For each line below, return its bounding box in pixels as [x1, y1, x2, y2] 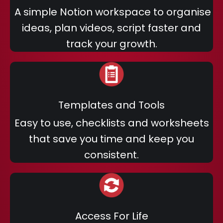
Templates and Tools [58, 98, 165, 112]
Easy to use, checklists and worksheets [14, 116, 209, 130]
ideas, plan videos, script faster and [22, 21, 201, 35]
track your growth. [66, 37, 157, 51]
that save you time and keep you [29, 132, 194, 146]
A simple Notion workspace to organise [12, 5, 211, 19]
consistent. [84, 148, 139, 162]
